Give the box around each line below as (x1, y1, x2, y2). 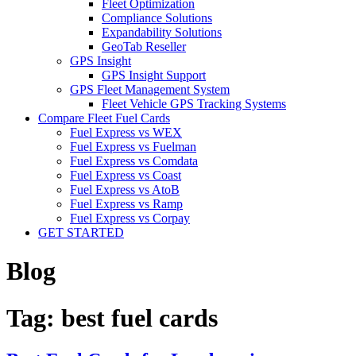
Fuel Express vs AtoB (70, 183, 180, 196)
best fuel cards (61, 303, 218, 332)
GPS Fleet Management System (70, 83, 230, 96)
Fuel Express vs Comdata (70, 154, 198, 168)
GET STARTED (38, 226, 124, 239)
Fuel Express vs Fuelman (70, 140, 196, 153)
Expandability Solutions (102, 25, 222, 39)
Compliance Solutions (102, 11, 212, 25)
